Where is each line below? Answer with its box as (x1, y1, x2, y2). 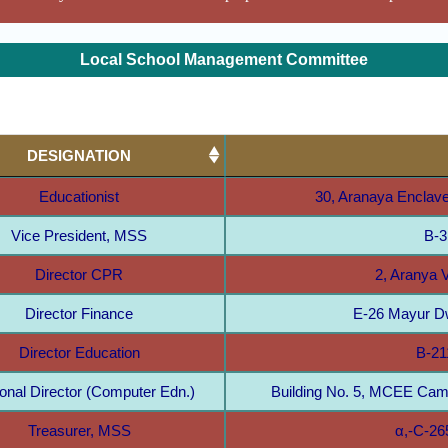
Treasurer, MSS (27, 421, 131, 439)
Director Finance (25, 304, 133, 322)
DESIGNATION (27, 146, 131, 164)
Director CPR (35, 265, 123, 283)
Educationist (39, 187, 119, 205)
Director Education (18, 343, 140, 361)
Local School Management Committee (80, 50, 368, 68)
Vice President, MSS (11, 226, 147, 244)
